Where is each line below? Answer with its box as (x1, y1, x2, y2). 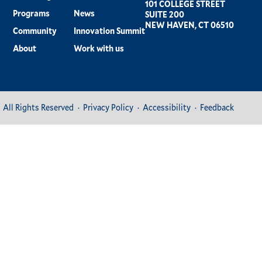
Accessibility (143, 102, 191, 113)
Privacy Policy (83, 102, 133, 113)
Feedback (200, 102, 234, 113)
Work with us (74, 43, 124, 54)
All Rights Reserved (3, 102, 74, 113)
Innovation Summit (74, 25, 145, 36)
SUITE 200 (145, 9, 184, 20)
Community (13, 25, 57, 36)
